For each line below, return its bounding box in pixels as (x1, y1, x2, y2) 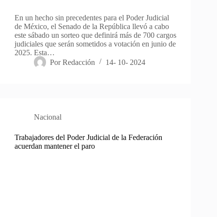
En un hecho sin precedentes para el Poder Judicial (15, 13, 169, 22)
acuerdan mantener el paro (15, 141, 95, 150)
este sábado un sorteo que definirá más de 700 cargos (15, 31, 176, 39)
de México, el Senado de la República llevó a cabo (15, 22, 169, 31)
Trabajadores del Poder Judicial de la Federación (15, 133, 162, 141)
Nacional (34, 112, 62, 121)
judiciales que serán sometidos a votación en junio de (15, 39, 176, 48)
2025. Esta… (15, 48, 55, 57)
